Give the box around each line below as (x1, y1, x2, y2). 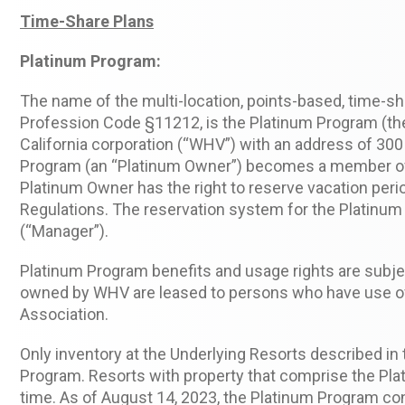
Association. (20, 304, 108, 324)
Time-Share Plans (20, 11, 154, 31)
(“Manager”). (20, 221, 108, 240)
